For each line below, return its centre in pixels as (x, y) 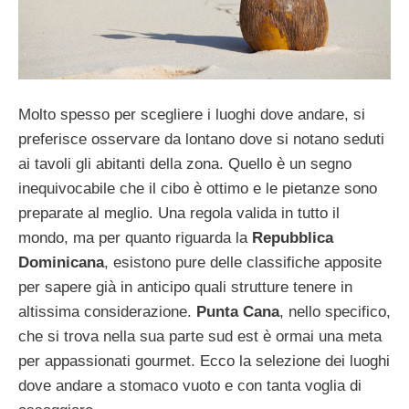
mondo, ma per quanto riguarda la (135, 238)
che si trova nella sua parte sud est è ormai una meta (200, 337)
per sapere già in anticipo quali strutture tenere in (185, 288)
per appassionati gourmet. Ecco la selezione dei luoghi (204, 362)
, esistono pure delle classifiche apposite (243, 263)
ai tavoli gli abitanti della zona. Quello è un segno (185, 164)
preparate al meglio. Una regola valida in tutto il (179, 214)
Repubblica (293, 238)
